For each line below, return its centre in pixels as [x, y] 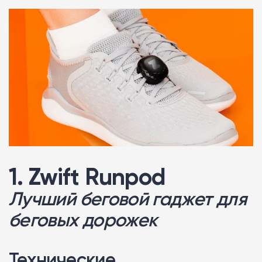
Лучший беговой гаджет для [127, 199]
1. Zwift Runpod [87, 177]
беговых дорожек [83, 220]
